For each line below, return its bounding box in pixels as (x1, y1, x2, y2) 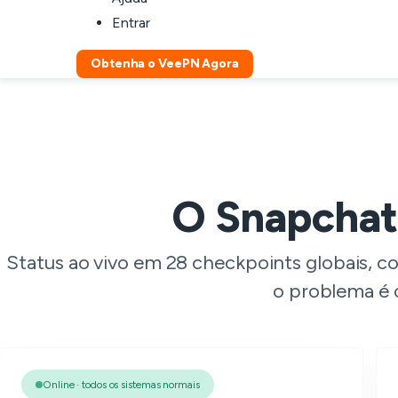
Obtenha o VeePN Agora (91, 56, 239, 71)
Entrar (112, 14, 150, 31)
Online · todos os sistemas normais (43, 378, 200, 391)
